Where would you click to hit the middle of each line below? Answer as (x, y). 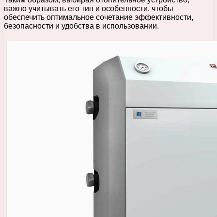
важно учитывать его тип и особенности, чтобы (89, 8)
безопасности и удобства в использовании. (81, 26)
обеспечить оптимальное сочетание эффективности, (99, 17)
